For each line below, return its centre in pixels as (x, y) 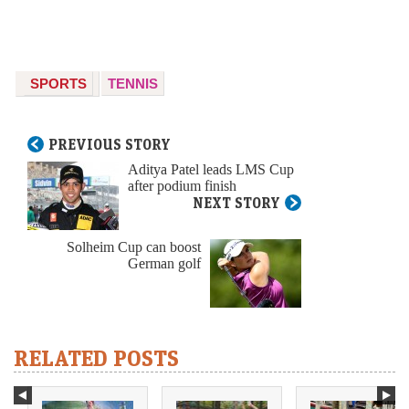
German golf (164, 264)
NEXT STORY (236, 203)
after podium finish (182, 186)
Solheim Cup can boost (134, 247)
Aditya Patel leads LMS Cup (211, 170)
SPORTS (58, 84)
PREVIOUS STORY (110, 145)
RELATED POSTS (96, 358)
